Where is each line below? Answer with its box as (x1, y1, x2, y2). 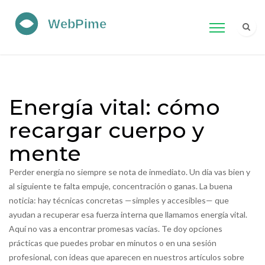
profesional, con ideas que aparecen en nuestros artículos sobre (9, 252, 244, 262)
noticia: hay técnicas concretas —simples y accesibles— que (9, 195, 229, 205)
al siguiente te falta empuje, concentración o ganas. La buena (9, 181, 232, 191)
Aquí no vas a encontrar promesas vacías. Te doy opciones (9, 224, 222, 234)
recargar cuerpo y (9, 117, 204, 143)
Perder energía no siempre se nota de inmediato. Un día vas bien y (9, 167, 250, 177)
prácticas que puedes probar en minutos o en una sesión (9, 238, 216, 248)
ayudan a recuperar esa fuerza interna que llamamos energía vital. (9, 209, 247, 219)
